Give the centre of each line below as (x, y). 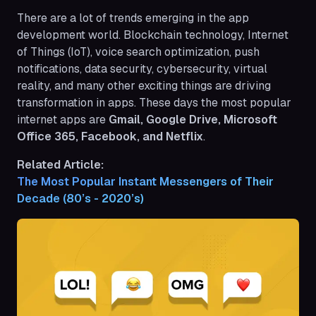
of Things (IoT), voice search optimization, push (138, 52)
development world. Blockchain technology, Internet (153, 35)
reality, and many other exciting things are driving (144, 86)
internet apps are (63, 120)
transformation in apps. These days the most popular (154, 103)
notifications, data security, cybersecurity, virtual (142, 69)
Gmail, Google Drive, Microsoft (193, 120)
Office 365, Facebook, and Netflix (110, 137)
